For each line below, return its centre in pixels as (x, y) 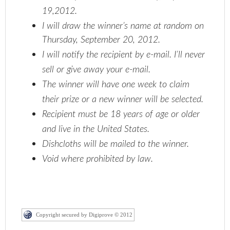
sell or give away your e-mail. (97, 70)
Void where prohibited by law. (98, 159)
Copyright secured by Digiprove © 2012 (84, 215)
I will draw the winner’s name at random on (123, 26)
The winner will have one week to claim (116, 85)
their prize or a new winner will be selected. (123, 100)
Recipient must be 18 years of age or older (121, 115)
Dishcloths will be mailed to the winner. (116, 145)
